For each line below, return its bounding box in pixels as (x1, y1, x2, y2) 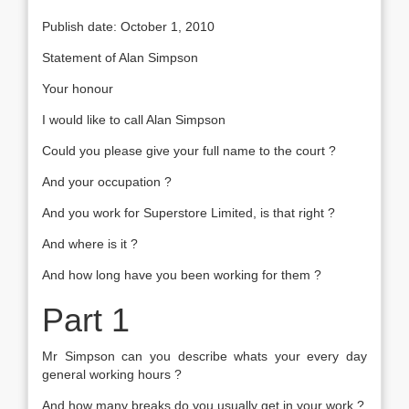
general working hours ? (42, 367, 182, 382)
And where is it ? (42, 236, 138, 251)
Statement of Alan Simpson (42, 50, 198, 65)
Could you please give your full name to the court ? (42, 143, 336, 158)
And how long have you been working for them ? (42, 267, 321, 282)
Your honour (42, 81, 113, 96)
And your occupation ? (42, 174, 172, 189)
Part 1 (42, 301, 130, 339)
